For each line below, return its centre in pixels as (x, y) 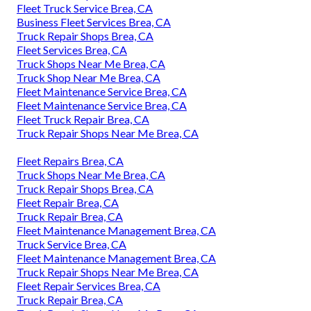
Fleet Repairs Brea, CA (70, 160)
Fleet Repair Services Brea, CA (89, 285)
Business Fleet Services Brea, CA (94, 22)
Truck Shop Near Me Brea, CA (89, 77)
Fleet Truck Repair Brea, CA (83, 119)
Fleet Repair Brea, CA (68, 202)
